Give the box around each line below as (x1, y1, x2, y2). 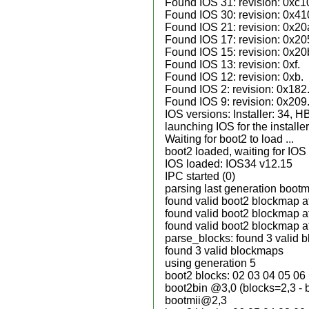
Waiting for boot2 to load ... (165, 133, 294, 145)
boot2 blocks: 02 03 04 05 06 (165, 270, 306, 281)
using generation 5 (165, 257, 256, 269)
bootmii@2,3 (165, 295, 227, 306)
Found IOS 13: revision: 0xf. (165, 59, 300, 70)
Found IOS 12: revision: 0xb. (165, 71, 303, 83)
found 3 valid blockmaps (165, 245, 283, 257)
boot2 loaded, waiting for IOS (165, 146, 306, 157)
